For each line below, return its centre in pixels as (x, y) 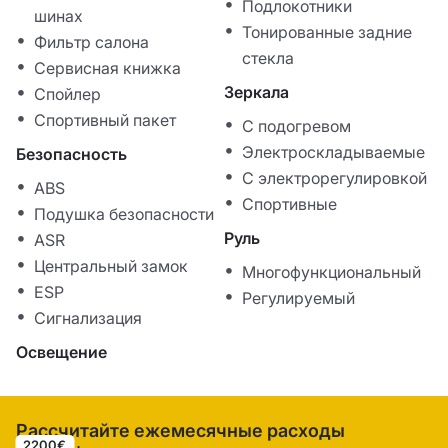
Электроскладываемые (333, 152)
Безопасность (71, 154)
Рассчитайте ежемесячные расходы (180, 431)
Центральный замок (111, 266)
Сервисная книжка (107, 68)
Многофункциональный (331, 272)
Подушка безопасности (124, 214)
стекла (268, 58)
